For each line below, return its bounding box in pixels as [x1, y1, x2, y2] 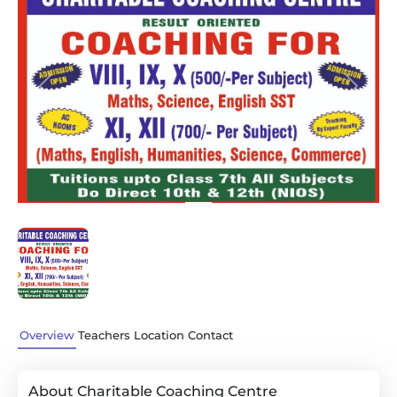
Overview [19, 328, 74, 342]
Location [134, 328, 184, 342]
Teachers [78, 328, 130, 342]
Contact [188, 328, 233, 342]
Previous [43, 86, 105, 104]
